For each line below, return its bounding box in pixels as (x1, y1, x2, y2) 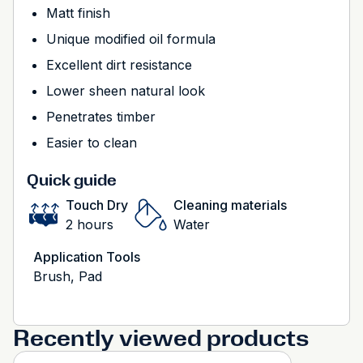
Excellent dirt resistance (46, 57, 192, 73)
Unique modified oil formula (46, 31, 216, 47)
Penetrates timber (46, 109, 156, 125)
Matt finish (46, 5, 110, 21)
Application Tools (33, 249, 140, 265)
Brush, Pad (33, 268, 102, 284)
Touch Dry (66, 197, 128, 213)
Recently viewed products (13, 324, 309, 352)
